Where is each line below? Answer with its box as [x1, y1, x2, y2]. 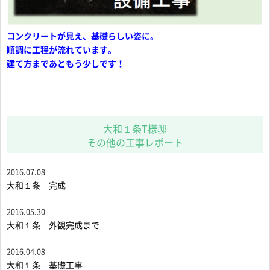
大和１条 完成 [7, 181, 66, 190]
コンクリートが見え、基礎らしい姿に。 [7, 31, 159, 40]
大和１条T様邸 [103, 124, 167, 134]
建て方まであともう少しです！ [7, 59, 125, 68]
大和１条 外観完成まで [7, 221, 99, 230]
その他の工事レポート [87, 137, 183, 148]
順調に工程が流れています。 [7, 45, 116, 54]
